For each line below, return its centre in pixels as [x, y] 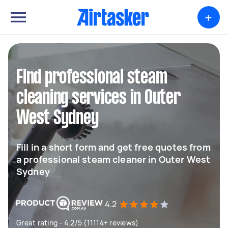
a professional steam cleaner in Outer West [113, 159]
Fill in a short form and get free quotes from [113, 147]
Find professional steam [92, 78]
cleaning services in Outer [98, 98]
